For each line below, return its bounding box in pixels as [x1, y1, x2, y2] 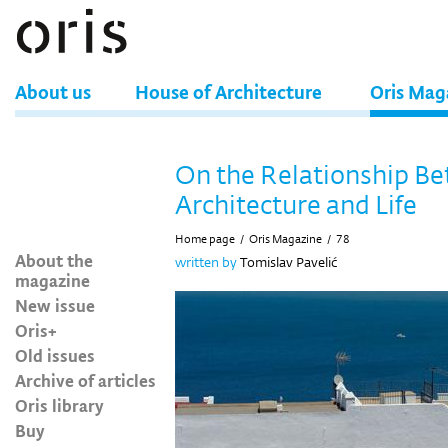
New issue [15, 293, 95, 317]
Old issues [15, 343, 95, 367]
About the [15, 248, 93, 272]
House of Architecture [135, 78, 322, 105]
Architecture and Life [175, 188, 417, 221]
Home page [175, 231, 235, 247]
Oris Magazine [249, 231, 322, 247]
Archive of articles [15, 368, 156, 392]
